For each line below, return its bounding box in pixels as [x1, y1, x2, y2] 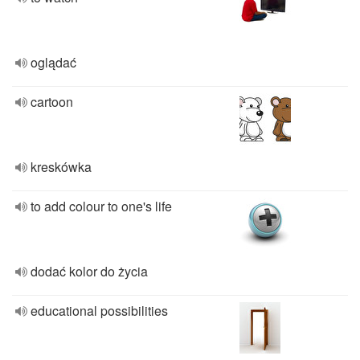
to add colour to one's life [31, 197, 172, 215]
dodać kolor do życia [31, 262, 148, 280]
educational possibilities [31, 301, 168, 320]
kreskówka [31, 157, 92, 176]
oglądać [31, 53, 76, 72]
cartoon [31, 92, 73, 111]
